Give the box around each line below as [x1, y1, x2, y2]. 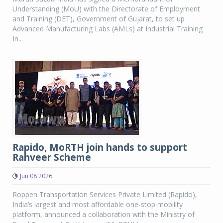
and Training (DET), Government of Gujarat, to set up [12, 14, 185, 23]
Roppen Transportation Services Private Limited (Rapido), [12, 190, 197, 199]
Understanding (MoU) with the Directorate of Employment [12, 4, 200, 13]
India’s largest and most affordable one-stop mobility [12, 200, 183, 209]
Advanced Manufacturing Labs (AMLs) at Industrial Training [12, 24, 203, 33]
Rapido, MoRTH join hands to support [12, 141, 187, 154]
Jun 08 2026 [20, 172, 52, 180]
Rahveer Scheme [12, 151, 91, 164]
